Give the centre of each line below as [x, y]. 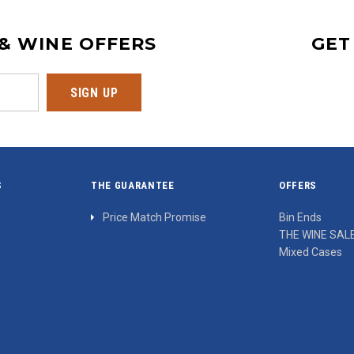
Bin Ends [300, 218]
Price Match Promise [154, 218]
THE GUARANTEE [133, 186]
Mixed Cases [311, 252]
